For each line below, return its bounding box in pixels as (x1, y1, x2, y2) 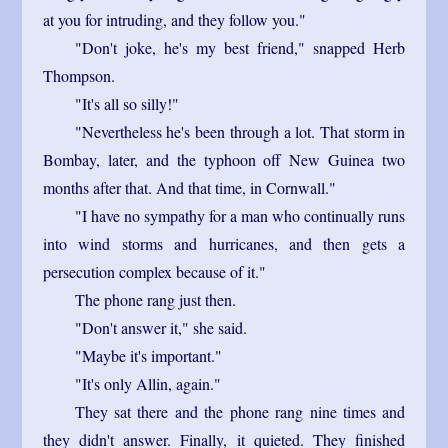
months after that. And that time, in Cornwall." (42, 176, 336, 198)
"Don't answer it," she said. (74, 316, 247, 338)
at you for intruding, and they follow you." (42, 8, 306, 30)
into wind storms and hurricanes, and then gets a (42, 232, 406, 254)
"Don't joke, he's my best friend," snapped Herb (74, 36, 406, 58)
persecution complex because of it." (42, 260, 266, 282)
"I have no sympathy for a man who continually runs (74, 204, 406, 226)
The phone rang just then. (74, 288, 236, 310)
